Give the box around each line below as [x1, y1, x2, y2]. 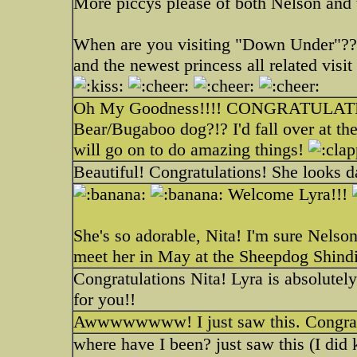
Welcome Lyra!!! [223, 184, 352, 204]
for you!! [73, 289, 135, 309]
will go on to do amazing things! [73, 139, 308, 159]
